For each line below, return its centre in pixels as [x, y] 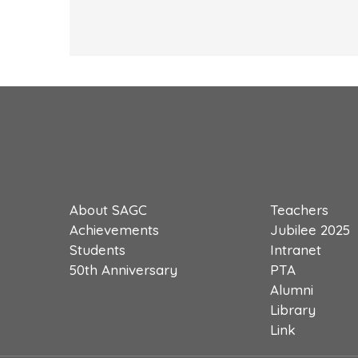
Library [293, 310]
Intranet [296, 250]
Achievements [114, 230]
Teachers [299, 210]
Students [97, 250]
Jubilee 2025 [310, 230]
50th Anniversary [123, 270]
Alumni [292, 290]
